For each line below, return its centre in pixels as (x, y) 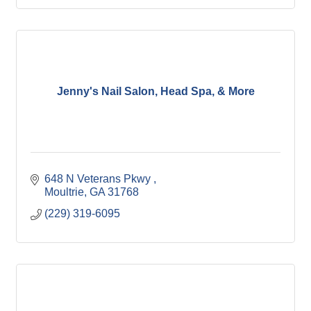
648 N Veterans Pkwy (99, 179)
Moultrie (64, 192)
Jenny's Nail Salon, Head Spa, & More (155, 91)
